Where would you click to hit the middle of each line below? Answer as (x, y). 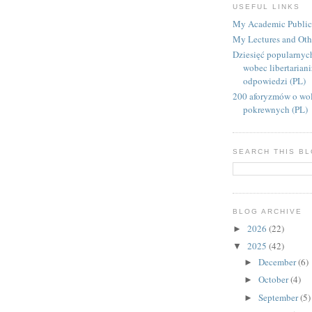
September (279, 297)
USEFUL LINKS (267, 7)
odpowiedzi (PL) (274, 81)
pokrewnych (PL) (275, 110)
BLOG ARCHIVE (268, 212)
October (274, 280)
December (278, 262)
